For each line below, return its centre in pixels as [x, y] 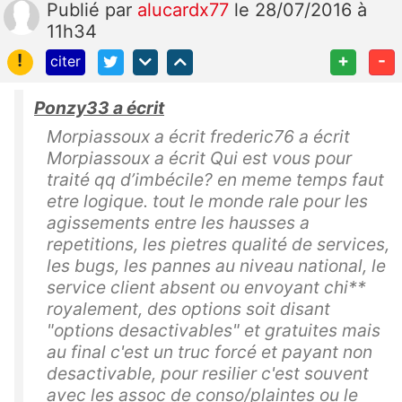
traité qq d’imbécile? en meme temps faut [215, 180]
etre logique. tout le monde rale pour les [207, 201]
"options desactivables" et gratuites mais [214, 331]
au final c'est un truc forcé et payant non [210, 352]
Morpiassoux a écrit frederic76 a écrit [198, 137]
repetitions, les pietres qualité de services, [218, 245]
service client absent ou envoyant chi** [206, 288]
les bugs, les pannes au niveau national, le [216, 266]
